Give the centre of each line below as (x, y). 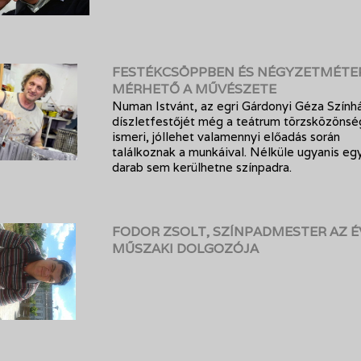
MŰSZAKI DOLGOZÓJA (185, 249)
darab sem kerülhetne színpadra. (202, 167)
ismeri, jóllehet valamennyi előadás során (226, 137)
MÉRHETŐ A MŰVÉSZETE (194, 89)
